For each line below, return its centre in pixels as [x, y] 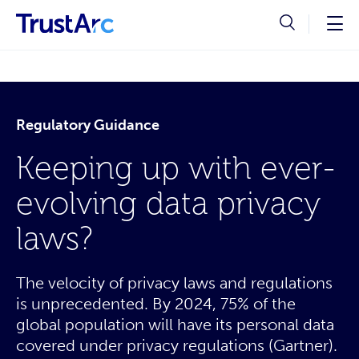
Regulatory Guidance [88, 125]
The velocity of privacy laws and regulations [174, 283]
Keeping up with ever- [176, 168]
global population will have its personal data [175, 325]
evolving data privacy [168, 204]
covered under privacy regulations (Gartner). [177, 345]
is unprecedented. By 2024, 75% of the [156, 304]
